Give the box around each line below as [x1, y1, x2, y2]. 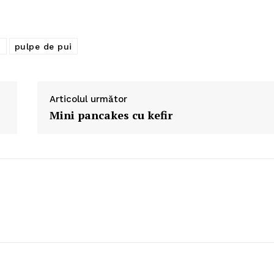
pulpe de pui [14, 42, 72, 52]
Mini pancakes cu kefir [49, 108, 172, 123]
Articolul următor [49, 94, 127, 105]
